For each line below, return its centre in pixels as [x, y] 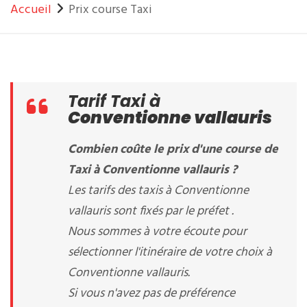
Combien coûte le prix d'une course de [173, 150]
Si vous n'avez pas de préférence [151, 294]
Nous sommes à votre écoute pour [157, 232]
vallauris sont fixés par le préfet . [151, 211]
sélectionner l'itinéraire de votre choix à [170, 253]
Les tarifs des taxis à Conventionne [158, 191]
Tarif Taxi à [114, 101]
